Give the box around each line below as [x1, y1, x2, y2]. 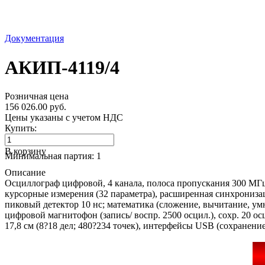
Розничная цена [5, 91, 69, 102]
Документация [5, 33, 64, 44]
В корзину [5, 146, 46, 157]
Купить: [5, 123, 37, 134]
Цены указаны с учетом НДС [5, 112, 123, 123]
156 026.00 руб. [5, 102, 66, 112]
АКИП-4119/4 [5, 56, 119, 78]
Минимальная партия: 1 [5, 151, 101, 161]
